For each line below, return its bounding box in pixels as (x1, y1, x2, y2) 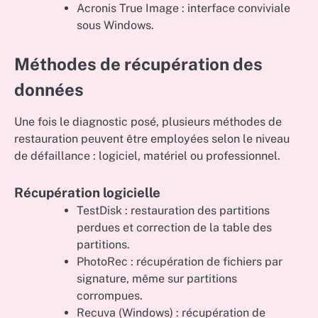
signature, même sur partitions (77, 271, 237, 285)
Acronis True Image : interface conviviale (77, 1, 290, 16)
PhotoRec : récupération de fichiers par (77, 254, 283, 268)
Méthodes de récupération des (14, 54, 263, 75)
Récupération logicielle (14, 184, 160, 200)
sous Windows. (77, 18, 154, 33)
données (14, 79, 84, 100)
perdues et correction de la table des (77, 220, 272, 234)
